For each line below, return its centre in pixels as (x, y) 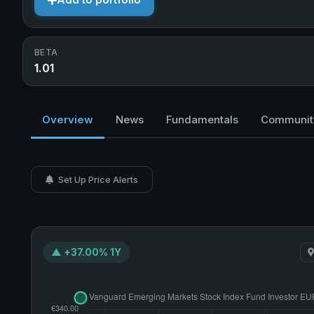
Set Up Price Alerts (97, 179)
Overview (68, 120)
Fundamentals (202, 120)
